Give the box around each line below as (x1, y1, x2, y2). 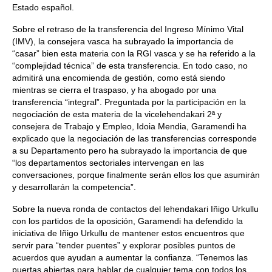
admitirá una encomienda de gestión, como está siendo (12, 73, 225, 83)
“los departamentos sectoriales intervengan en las (12, 158, 204, 168)
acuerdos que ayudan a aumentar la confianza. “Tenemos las (12, 253, 248, 262)
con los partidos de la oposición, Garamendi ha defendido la (12, 216, 243, 226)
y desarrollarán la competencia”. (12, 182, 136, 192)
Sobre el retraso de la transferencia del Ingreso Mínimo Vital (12, 24, 243, 34)
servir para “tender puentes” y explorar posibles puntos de (12, 240, 236, 250)
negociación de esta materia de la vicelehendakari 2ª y (12, 109, 222, 119)
